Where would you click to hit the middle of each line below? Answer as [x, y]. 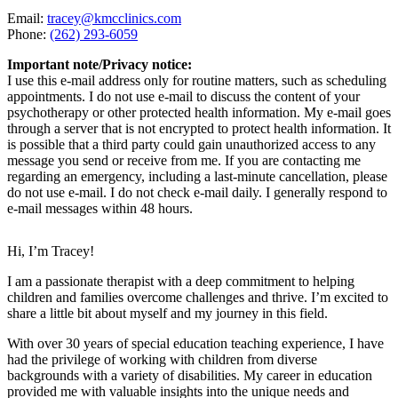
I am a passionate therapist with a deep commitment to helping [181, 281]
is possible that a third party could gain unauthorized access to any [191, 144]
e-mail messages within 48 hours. [100, 208]
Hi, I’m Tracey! [51, 251]
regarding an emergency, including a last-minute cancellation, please [197, 176]
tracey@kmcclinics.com [114, 18]
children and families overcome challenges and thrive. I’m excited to [198, 297]
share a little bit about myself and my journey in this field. [167, 313]
